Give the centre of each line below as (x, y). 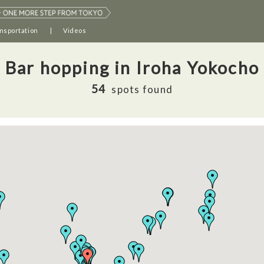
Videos (75, 30)
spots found (142, 89)
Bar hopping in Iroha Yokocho (132, 67)
